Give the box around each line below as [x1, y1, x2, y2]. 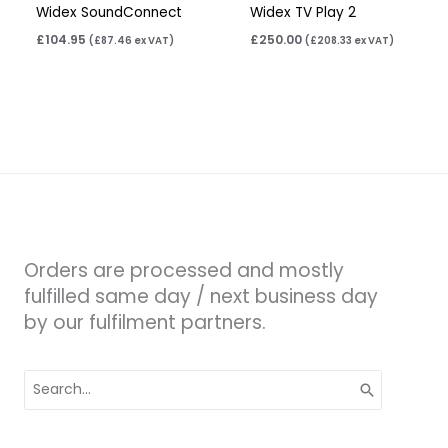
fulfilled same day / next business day [24, 282, 378, 310]
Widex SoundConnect [36, 2, 183, 22]
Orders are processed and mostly [24, 256, 344, 284]
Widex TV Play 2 [250, 2, 357, 22]
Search [24, 369, 72, 386]
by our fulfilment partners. [24, 308, 266, 336]
